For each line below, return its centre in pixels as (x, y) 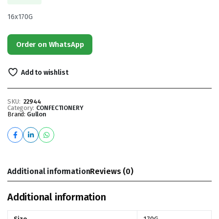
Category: (21, 108)
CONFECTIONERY (60, 108)
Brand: (17, 114)
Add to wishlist (44, 73)
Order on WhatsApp (50, 44)
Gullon (36, 114)
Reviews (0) (112, 171)
